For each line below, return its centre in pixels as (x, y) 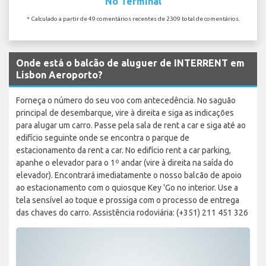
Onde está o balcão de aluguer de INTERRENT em (130, 63)
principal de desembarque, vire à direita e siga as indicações (125, 113)
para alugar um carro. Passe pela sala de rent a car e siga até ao (131, 125)
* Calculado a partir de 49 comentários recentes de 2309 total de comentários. (133, 18)
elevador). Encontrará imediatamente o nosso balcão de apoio (129, 175)
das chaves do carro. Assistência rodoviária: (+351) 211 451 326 (132, 212)
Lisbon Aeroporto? (59, 75)
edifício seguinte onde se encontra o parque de (103, 137)
